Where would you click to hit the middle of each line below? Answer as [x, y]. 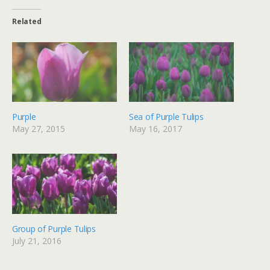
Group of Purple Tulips [54, 228]
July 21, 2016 [37, 240]
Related [27, 21]
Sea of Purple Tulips [166, 117]
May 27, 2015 [39, 129]
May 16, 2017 [155, 129]
